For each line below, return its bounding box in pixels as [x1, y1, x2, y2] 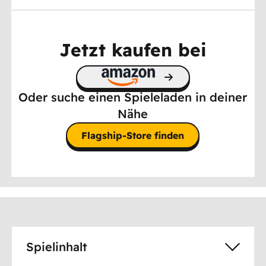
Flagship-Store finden [81, 129, 185, 141]
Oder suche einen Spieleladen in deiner [18, 89, 248, 104]
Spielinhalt [26, 239, 88, 255]
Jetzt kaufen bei [59, 38, 207, 61]
